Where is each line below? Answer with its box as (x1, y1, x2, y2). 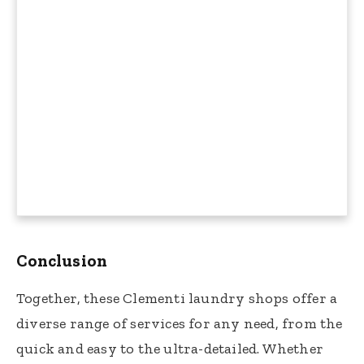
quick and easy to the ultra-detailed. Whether (16, 339, 324, 357)
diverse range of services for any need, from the (16, 314, 343, 332)
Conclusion (16, 251, 107, 271)
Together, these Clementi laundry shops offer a (16, 288, 338, 307)
